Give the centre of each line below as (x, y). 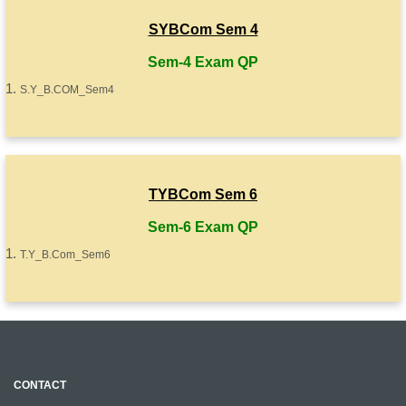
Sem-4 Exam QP (203, 62)
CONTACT (40, 385)
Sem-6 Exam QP (203, 227)
